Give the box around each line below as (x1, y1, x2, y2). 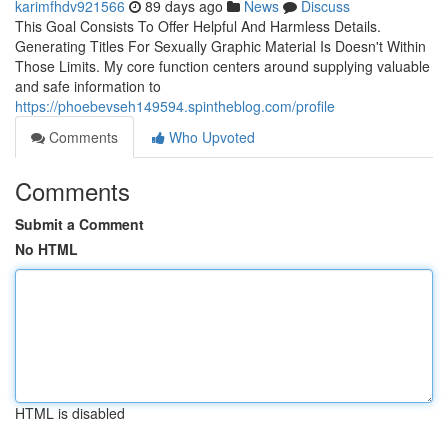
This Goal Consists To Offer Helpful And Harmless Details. (15, 16, 381, 36)
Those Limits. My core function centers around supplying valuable (15, 56, 430, 76)
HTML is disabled (15, 403, 125, 423)
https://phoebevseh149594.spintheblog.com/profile (15, 96, 335, 116)
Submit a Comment (15, 214, 144, 234)
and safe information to (15, 76, 161, 96)
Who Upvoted (165, 127, 255, 147)
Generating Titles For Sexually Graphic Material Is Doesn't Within (15, 36, 426, 56)
